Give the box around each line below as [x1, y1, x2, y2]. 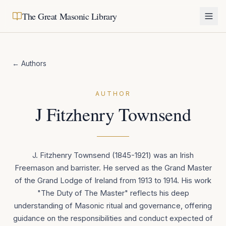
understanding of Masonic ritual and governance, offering [14, 201, 212, 210]
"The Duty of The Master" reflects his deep [37, 188, 189, 198]
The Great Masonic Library [22, 10, 117, 22]
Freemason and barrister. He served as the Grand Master [14, 163, 212, 173]
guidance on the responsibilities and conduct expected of [13, 213, 213, 223]
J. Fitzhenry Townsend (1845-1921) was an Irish [32, 150, 194, 160]
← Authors [12, 59, 46, 68]
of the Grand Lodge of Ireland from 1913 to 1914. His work [15, 176, 211, 185]
